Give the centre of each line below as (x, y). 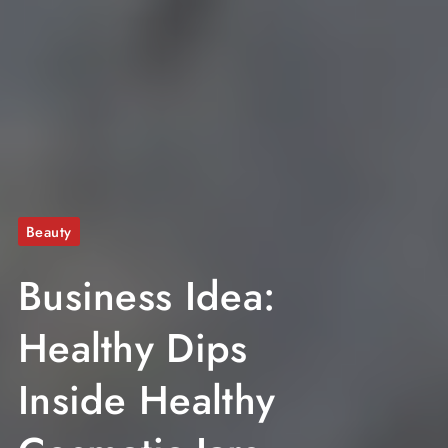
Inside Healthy (146, 400)
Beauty (48, 232)
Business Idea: (146, 296)
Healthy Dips (132, 348)
